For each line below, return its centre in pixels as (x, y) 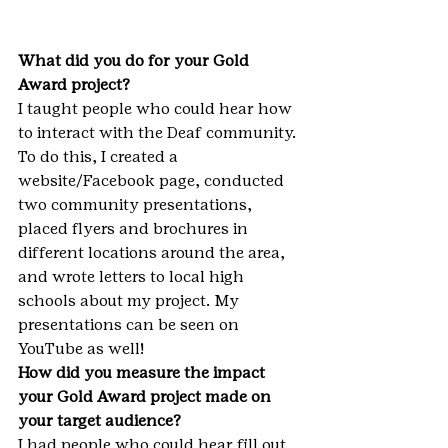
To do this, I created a (100, 156)
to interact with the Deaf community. (159, 132)
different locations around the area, (153, 252)
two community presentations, (137, 204)
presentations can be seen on (130, 324)
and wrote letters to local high (133, 276)
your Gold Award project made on (146, 396)
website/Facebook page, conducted (153, 180)
